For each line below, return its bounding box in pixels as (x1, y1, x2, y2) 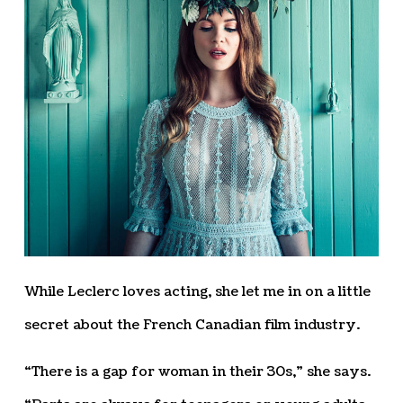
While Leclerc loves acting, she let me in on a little (23, 282, 371, 302)
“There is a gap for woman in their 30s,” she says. (23, 363, 371, 382)
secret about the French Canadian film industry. (23, 316, 360, 336)
